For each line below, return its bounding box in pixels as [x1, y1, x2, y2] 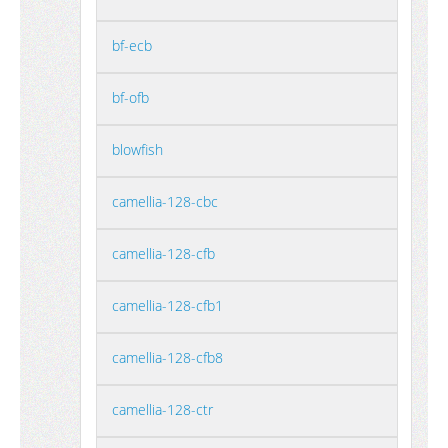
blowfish [112, 140, 163, 159]
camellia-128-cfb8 [112, 348, 223, 367]
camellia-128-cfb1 [112, 296, 223, 315]
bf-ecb [112, 36, 152, 55]
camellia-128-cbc [112, 192, 218, 211]
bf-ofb [112, 88, 149, 107]
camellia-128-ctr [112, 400, 213, 419]
